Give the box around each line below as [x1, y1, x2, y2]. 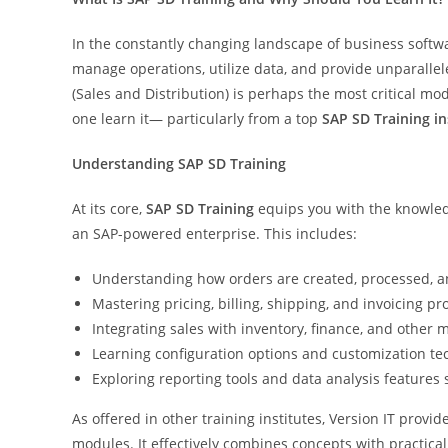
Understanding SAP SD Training [72, 153, 286, 173]
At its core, [72, 198, 146, 218]
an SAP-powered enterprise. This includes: [72, 223, 357, 243]
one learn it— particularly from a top [72, 108, 322, 128]
